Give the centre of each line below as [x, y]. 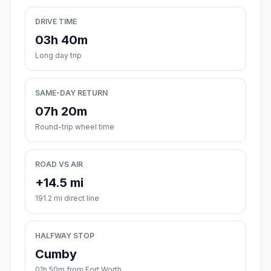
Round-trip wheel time [75, 127]
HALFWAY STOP [65, 236]
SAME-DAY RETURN [71, 93]
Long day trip [58, 56]
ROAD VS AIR [59, 165]
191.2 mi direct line [67, 198]
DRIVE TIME [56, 22]
